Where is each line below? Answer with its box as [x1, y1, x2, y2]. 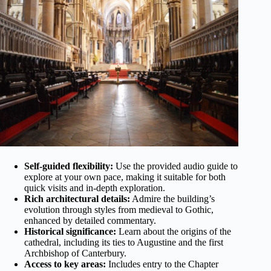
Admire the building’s [130, 194, 215, 204]
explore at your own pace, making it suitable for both [24, 172, 226, 183]
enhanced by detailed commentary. [24, 215, 156, 226]
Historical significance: [24, 226, 116, 237]
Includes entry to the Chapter [106, 259, 218, 270]
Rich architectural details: [24, 194, 130, 204]
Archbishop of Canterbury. [24, 248, 126, 259]
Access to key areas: [24, 259, 106, 270]
